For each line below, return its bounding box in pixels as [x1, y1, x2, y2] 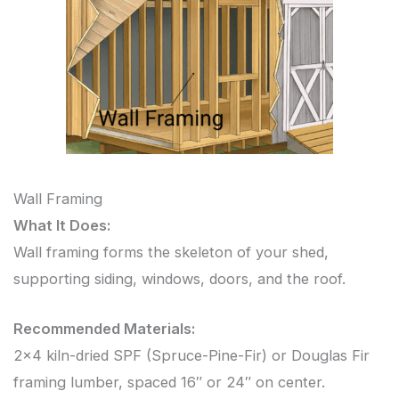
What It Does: [13, 216, 110, 234]
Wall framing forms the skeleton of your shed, [13, 242, 329, 261]
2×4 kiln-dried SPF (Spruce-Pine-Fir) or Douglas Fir [13, 346, 370, 364]
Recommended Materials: [13, 319, 195, 338]
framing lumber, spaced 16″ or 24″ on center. [13, 372, 325, 391]
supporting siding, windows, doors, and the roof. [13, 269, 346, 288]
